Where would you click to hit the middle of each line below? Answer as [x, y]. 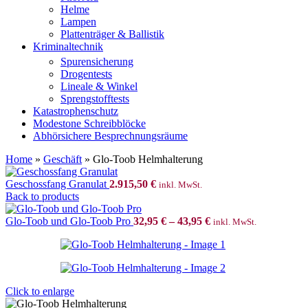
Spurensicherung [97, 62]
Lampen [78, 22]
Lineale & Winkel [99, 86]
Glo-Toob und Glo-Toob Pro [69, 221]
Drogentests [86, 74]
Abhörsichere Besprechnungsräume [110, 136]
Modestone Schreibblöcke [89, 123]
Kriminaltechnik [68, 46]
